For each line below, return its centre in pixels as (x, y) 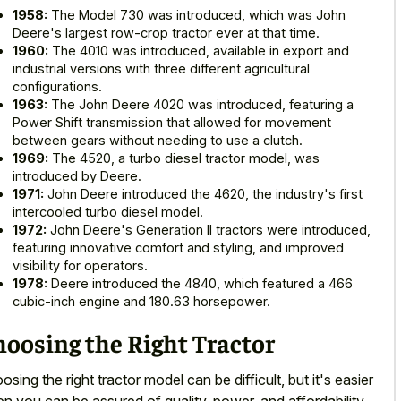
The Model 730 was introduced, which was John (196, 15)
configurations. (57, 87)
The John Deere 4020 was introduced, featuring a (200, 105)
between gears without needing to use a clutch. (158, 141)
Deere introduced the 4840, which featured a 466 (200, 284)
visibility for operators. (80, 266)
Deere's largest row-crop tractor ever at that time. (166, 33)
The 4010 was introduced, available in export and (199, 51)
